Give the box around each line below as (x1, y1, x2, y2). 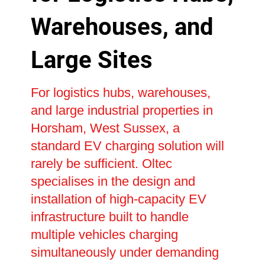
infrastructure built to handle (30, 209, 189, 225)
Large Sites (30, 46, 153, 75)
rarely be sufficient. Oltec (30, 156, 172, 172)
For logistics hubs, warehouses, (30, 85, 211, 101)
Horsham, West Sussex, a (30, 121, 180, 136)
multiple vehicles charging (30, 227, 178, 243)
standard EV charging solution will (30, 138, 224, 154)
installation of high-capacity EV (30, 192, 206, 207)
